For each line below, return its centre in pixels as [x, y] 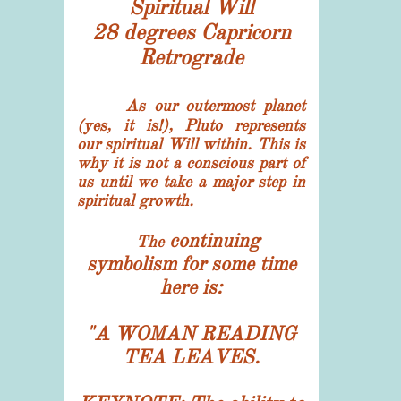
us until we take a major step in [191, 182]
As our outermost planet [215, 106]
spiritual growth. [137, 200]
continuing [212, 240]
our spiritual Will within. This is [191, 144]
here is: [191, 287]
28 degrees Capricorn [191, 32]
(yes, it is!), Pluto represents [191, 125]
